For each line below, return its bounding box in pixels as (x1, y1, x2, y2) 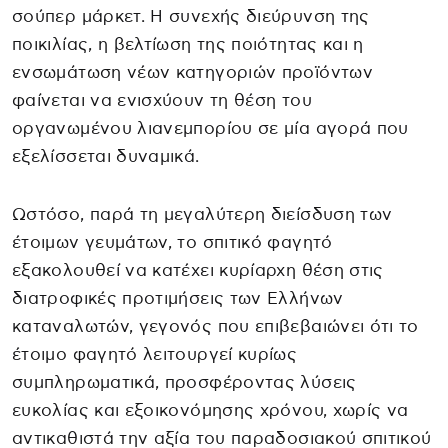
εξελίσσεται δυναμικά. (12, 147, 200, 165)
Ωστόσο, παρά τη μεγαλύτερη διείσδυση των (12, 205, 393, 223)
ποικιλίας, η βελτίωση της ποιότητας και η (12, 35, 364, 53)
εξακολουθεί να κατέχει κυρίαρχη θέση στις (12, 261, 384, 279)
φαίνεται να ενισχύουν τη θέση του (12, 91, 312, 109)
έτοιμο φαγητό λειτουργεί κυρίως (12, 345, 298, 363)
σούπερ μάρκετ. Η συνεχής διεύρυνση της (12, 7, 370, 25)
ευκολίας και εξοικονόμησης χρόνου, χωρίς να (12, 401, 409, 419)
